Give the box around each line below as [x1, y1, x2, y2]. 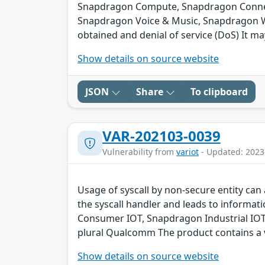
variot [176, 146, 199, 158]
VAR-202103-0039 [102, 126, 221, 146]
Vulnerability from [102, 146, 176, 158]
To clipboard [190, 85, 248, 99]
